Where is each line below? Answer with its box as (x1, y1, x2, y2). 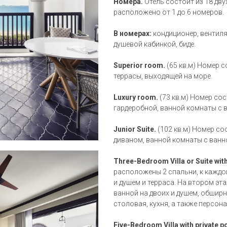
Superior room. (113, 61, 165, 69)
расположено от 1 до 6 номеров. (113, 8, 224, 16)
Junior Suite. (113, 125, 158, 133)
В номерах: (113, 29, 152, 37)
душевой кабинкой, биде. (113, 40, 196, 48)
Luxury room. (113, 93, 158, 101)
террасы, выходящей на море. (113, 72, 212, 80)
